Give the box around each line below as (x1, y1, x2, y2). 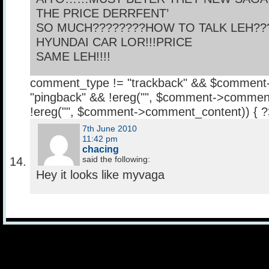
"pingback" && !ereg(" (30, 91, 145, 104)
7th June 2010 (82, 124, 139, 134)
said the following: (82, 155, 150, 165)
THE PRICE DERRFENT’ (36, 7, 169, 20)
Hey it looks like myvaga (36, 168, 165, 182)
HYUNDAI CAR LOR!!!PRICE (36, 35, 192, 49)
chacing (82, 144, 119, 155)
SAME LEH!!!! (36, 50, 110, 64)
